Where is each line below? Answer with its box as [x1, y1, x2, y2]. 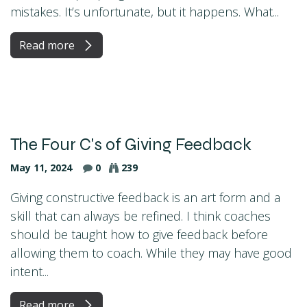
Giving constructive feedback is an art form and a [10, 188, 280, 206]
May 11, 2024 [10, 160, 72, 174]
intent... [10, 262, 49, 280]
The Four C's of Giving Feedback [10, 134, 251, 155]
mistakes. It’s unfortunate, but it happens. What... [10, 3, 279, 20]
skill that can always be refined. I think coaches [10, 207, 271, 224]
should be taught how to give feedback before [10, 225, 268, 243]
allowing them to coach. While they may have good [10, 244, 292, 261]
